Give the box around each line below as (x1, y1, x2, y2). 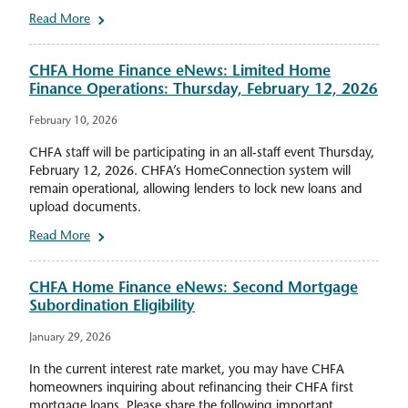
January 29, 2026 (29, 332, 111, 344)
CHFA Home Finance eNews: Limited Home (29, 65, 331, 80)
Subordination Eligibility (29, 300, 195, 315)
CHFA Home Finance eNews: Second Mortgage (29, 281, 358, 297)
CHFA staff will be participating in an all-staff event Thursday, (29, 147, 374, 161)
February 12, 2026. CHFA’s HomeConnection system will (29, 165, 351, 179)
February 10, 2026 (29, 116, 117, 127)
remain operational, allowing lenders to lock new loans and (29, 183, 362, 198)
